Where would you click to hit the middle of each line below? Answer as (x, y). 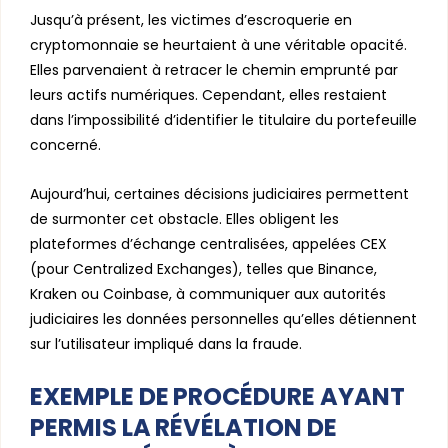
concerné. (65, 144)
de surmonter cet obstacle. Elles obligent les (184, 218)
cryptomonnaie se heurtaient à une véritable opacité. (218, 44)
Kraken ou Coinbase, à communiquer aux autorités (208, 293)
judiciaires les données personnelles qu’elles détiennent (223, 318)
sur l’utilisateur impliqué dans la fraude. (166, 343)
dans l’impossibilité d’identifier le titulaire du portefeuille (223, 119)
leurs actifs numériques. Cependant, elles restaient (208, 94)
